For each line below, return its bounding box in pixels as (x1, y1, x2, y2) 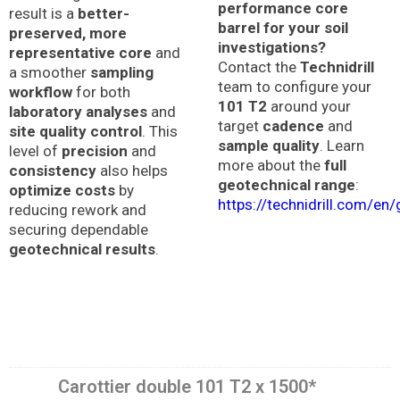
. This (142, 121, 178, 140)
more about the (218, 155, 324, 174)
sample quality (218, 136, 320, 154)
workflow (9, 82, 72, 101)
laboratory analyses (9, 102, 147, 121)
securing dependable (9, 220, 148, 238)
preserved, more (9, 23, 127, 42)
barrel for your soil (218, 18, 348, 37)
